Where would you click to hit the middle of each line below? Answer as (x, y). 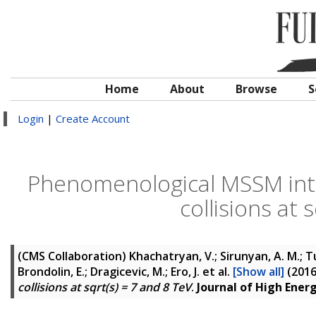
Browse (256, 89)
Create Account (93, 119)
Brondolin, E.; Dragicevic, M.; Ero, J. (109, 272)
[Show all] (259, 272)
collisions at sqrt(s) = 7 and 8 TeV (104, 287)
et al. (216, 272)
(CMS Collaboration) (73, 256)
